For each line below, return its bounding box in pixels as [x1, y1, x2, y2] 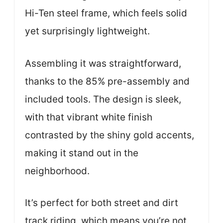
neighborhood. [25, 165, 90, 177]
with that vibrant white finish [25, 111, 152, 123]
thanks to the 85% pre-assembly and [25, 75, 190, 87]
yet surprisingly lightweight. [25, 25, 150, 37]
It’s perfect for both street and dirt [25, 197, 178, 209]
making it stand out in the [25, 147, 138, 159]
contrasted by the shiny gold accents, [25, 129, 194, 141]
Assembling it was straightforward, [25, 57, 181, 69]
